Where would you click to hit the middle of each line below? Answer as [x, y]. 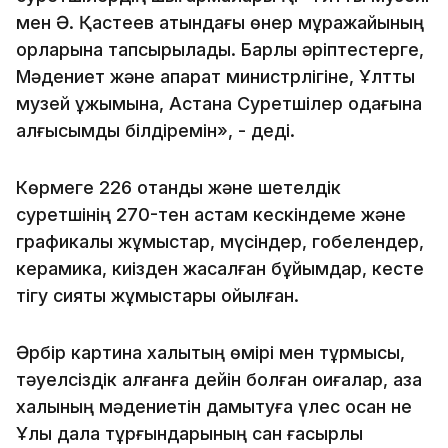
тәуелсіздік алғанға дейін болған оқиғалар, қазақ [219, 379]
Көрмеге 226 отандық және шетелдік [178, 187]
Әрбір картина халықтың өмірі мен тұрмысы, [210, 352]
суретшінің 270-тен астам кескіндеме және [211, 214]
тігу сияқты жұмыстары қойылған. [157, 295]
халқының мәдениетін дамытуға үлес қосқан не [214, 406]
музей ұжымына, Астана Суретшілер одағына [219, 103]
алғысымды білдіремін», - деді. [155, 130]
